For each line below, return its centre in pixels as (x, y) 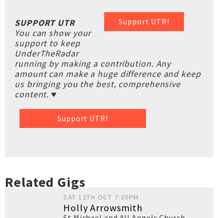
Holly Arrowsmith (103, 208)
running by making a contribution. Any (93, 64)
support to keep (47, 43)
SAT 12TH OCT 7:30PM (101, 197)
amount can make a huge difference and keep (108, 74)
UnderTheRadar (47, 53)
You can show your (53, 33)
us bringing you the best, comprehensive (98, 84)
